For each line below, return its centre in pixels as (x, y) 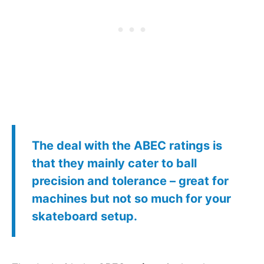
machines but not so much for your (131, 198)
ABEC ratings (172, 145)
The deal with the (83, 145)
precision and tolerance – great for (130, 181)
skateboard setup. (85, 216)
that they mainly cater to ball (114, 163)
